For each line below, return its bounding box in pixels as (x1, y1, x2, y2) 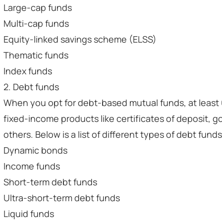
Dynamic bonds (3, 144, 67, 156)
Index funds (3, 65, 52, 77)
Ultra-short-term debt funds (3, 192, 120, 204)
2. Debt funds (3, 81, 59, 93)
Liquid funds (3, 208, 54, 220)
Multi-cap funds (3, 17, 69, 29)
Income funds (3, 160, 60, 172)
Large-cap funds (3, 1, 72, 13)
